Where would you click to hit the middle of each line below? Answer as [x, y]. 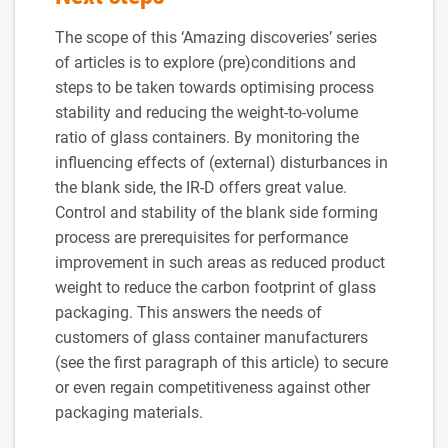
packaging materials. [131, 412]
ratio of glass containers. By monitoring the [207, 137]
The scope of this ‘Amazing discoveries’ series [216, 37]
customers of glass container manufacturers [211, 337]
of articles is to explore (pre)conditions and [205, 62]
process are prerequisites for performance [201, 237]
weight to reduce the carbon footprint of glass [215, 287]
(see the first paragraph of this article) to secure [221, 362]
